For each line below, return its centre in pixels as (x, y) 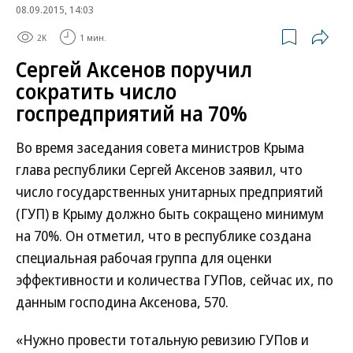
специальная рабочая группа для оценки (144, 258)
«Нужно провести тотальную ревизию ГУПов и (162, 340)
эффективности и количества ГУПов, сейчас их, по (175, 280)
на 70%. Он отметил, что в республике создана (163, 236)
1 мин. (93, 37)
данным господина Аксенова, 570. (122, 302)
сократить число (96, 91)
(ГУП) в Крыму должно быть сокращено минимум (170, 214)
